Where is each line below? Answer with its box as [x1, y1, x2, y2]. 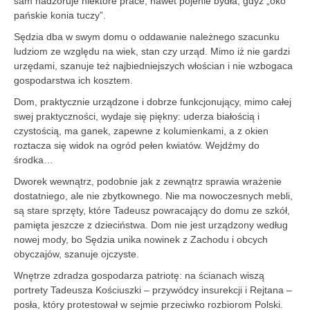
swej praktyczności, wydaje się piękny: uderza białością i [14, 110, 259, 122]
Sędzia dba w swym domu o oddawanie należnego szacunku [14, 30, 280, 42]
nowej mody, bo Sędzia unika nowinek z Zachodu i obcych [14, 233, 268, 245]
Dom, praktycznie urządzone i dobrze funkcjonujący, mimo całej [14, 95, 291, 107]
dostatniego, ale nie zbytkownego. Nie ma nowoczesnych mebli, [14, 190, 293, 201]
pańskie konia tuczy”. [14, 9, 106, 21]
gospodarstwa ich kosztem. [14, 74, 133, 86]
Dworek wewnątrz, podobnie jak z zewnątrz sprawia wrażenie [14, 175, 282, 187]
